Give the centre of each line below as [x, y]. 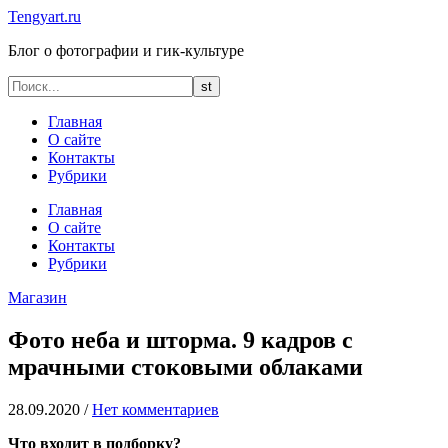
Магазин [37, 297]
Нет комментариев [155, 409]
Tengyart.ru [44, 16]
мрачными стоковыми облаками [185, 366]
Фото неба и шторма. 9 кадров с [180, 339]
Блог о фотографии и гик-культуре [126, 50]
